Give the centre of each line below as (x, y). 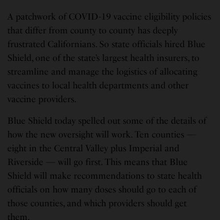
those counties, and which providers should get (97, 203)
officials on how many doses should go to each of (102, 189)
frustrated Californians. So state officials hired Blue (107, 44)
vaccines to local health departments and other (98, 85)
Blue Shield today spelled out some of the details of (107, 121)
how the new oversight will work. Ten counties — (102, 134)
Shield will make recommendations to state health (105, 176)
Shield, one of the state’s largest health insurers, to (104, 58)
